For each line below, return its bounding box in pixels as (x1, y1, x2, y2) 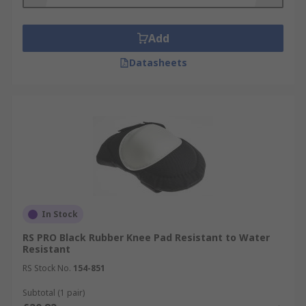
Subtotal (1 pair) (23, 287, 85, 298)
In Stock (42, 208, 78, 220)
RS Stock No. (23, 262, 71, 274)
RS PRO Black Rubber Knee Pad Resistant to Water (23, 231, 270, 244)
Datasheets (128, 56, 187, 69)
